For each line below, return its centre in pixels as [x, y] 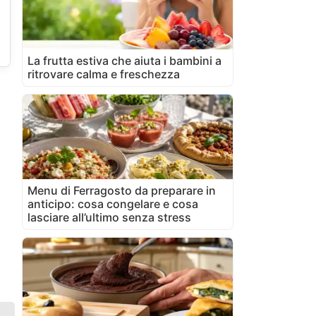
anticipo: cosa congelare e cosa [113, 203]
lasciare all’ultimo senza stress [109, 217]
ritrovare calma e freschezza [104, 74]
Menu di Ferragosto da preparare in [122, 190]
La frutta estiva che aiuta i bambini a [124, 60]
